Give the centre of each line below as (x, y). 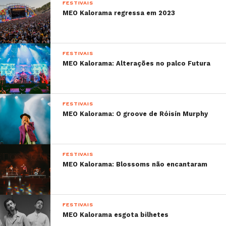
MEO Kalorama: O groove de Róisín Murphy (135, 114)
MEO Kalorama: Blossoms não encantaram (135, 164)
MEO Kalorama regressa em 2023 (119, 13)
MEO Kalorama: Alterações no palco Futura (137, 63)
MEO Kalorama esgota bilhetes (116, 214)
